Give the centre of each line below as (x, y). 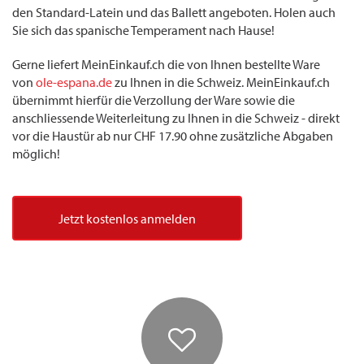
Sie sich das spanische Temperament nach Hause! (143, 30)
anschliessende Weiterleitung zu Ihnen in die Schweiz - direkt (176, 118)
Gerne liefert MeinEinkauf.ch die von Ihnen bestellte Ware (166, 65)
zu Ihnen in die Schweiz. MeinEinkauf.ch (221, 82)
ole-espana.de (74, 82)
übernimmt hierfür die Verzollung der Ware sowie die (154, 100)
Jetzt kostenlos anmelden (127, 219)
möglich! (36, 154)
